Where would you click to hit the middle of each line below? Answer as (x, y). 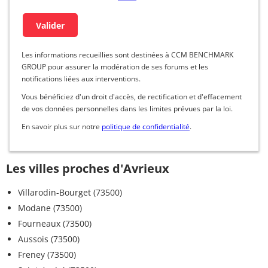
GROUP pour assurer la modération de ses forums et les (115, 67)
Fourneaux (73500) (55, 224)
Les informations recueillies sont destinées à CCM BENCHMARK (127, 55)
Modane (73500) (50, 208)
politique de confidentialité (146, 127)
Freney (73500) (47, 255)
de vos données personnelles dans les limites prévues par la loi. (127, 109)
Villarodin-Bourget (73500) (70, 193)
